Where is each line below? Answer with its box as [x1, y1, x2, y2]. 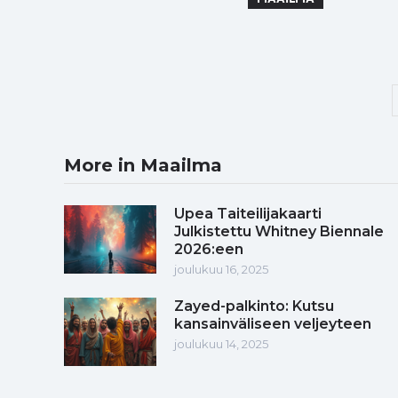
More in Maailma [64, 154, 222, 176]
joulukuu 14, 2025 [174, 336, 268, 351]
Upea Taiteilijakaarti [174, 204, 322, 222]
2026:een [174, 240, 243, 258]
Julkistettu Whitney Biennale [174, 222, 384, 240]
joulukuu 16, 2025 [174, 261, 268, 276]
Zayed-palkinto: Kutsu [174, 297, 334, 314]
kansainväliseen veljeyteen [174, 314, 371, 332]
